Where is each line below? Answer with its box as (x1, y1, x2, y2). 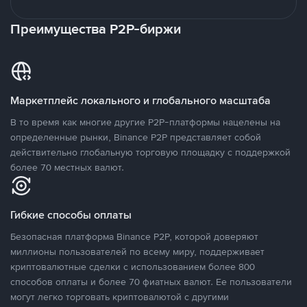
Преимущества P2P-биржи (10, 20, 181, 38)
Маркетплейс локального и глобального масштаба (10, 93, 271, 108)
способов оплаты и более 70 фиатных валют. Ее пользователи (10, 275, 292, 288)
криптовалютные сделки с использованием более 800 (10, 260, 255, 273)
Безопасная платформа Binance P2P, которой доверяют (10, 230, 258, 243)
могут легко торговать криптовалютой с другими (10, 291, 229, 303)
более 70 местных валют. (10, 161, 124, 173)
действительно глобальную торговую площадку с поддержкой (10, 146, 291, 158)
